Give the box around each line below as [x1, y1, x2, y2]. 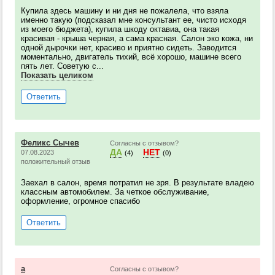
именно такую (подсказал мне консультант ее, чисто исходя [21, 15, 246, 25]
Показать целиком [21, 71, 93, 80]
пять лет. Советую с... [21, 61, 104, 71]
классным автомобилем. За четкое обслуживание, [21, 187, 209, 196]
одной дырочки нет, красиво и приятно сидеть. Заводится [21, 43, 236, 52]
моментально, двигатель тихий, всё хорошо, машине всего [21, 52, 241, 61]
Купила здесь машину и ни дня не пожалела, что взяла [21, 6, 228, 15]
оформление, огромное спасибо [21, 196, 140, 206]
